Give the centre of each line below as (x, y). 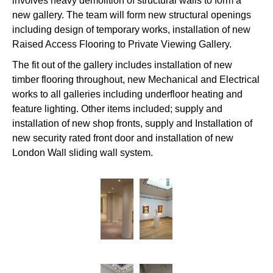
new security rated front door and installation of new (123, 138)
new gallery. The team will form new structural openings (132, 15)
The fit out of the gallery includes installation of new (122, 65)
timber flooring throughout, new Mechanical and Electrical (136, 79)
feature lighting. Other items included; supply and (117, 108)
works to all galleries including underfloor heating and (127, 94)
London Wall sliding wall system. (83, 152)
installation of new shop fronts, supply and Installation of (132, 123)
